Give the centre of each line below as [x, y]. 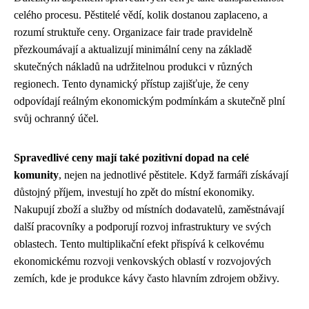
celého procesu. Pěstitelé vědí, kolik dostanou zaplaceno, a [141, 14]
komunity [36, 175]
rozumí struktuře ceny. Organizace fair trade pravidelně [133, 32]
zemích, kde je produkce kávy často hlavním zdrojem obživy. [147, 278]
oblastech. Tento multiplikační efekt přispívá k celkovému [139, 243]
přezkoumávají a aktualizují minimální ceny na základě [133, 49]
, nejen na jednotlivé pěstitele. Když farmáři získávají [173, 175]
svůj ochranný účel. [56, 118]
